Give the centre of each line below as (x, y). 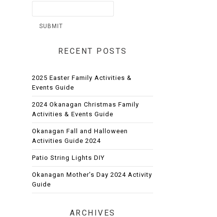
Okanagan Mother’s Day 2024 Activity (92, 174)
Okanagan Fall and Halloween (80, 131)
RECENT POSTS (93, 51)
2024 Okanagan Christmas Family (85, 104)
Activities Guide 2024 (66, 140)
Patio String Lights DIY (68, 157)
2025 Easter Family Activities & (82, 77)
